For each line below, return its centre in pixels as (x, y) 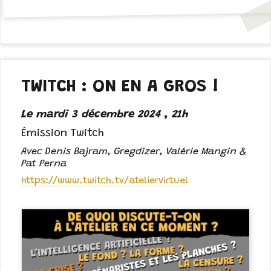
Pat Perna (44, 164)
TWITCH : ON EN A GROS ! (120, 87)
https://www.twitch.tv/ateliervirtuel (105, 181)
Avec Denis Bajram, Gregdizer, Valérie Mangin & (134, 152)
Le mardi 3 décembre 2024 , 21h (105, 115)
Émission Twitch (63, 134)
